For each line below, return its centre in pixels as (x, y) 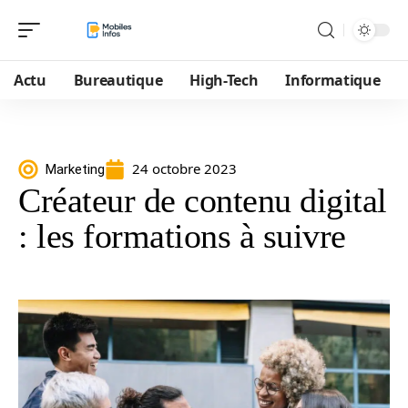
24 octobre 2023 (184, 168)
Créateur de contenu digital (203, 200)
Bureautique (118, 80)
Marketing (75, 169)
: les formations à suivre (182, 236)
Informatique (333, 80)
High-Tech (224, 80)
